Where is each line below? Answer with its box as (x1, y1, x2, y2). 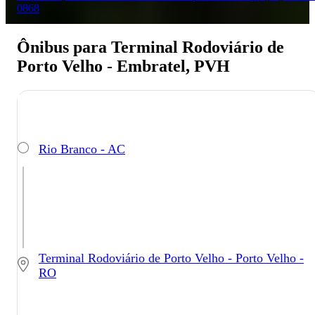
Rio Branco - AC (39, 141, 125, 156)
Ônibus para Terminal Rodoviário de (17, 38, 284, 57)
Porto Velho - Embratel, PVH (17, 57, 230, 76)
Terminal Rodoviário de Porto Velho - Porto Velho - (39, 251, 304, 266)
